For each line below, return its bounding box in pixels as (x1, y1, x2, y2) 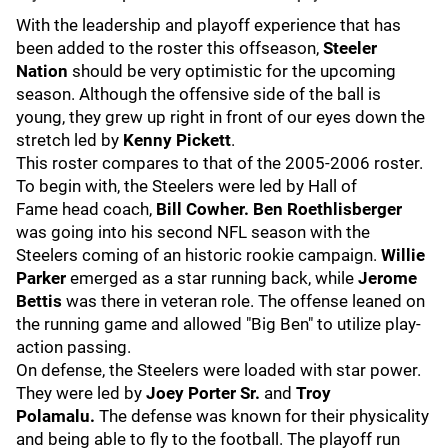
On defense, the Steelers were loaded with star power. (16, 359, 421, 380)
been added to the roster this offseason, (16, 37, 323, 58)
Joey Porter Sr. (146, 382, 260, 403)
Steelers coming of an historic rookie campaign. (16, 244, 377, 265)
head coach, (62, 198, 152, 219)
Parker (16, 267, 66, 288)
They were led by (16, 382, 146, 403)
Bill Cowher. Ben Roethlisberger (152, 198, 402, 219)
